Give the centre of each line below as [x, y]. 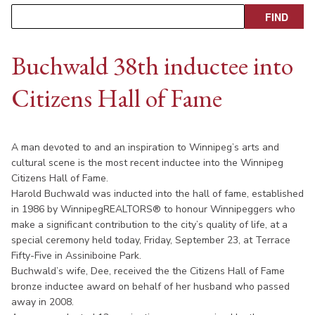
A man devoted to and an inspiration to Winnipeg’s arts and [145, 147]
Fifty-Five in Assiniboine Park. [76, 255]
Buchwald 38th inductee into [152, 65]
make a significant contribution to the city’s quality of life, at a [149, 224]
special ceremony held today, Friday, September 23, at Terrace [151, 240]
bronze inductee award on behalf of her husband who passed [150, 286]
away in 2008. [43, 302]
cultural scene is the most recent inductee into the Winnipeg [147, 162]
